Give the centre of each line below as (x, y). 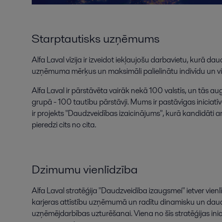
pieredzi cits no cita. (64, 125)
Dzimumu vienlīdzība (85, 169)
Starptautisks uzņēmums (96, 38)
